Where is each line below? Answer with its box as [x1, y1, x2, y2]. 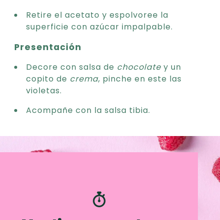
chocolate [117, 61, 161, 73]
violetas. [26, 84, 62, 96]
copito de [26, 73, 70, 84]
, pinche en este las [98, 73, 182, 84]
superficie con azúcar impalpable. [26, 21, 173, 32]
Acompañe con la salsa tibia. [26, 104, 150, 116]
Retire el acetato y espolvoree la [26, 9, 168, 21]
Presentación [14, 41, 82, 53]
